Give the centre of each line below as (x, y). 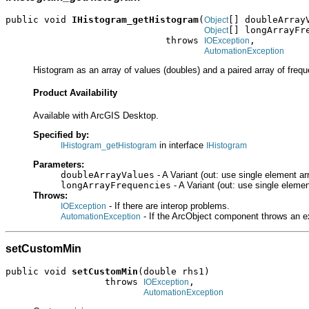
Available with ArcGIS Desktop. (96, 115)
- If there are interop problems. (168, 206)
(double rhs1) (174, 271)
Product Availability (75, 93)
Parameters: (59, 165)
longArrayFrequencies (116, 186)
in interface (181, 146)
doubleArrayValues (108, 175)
